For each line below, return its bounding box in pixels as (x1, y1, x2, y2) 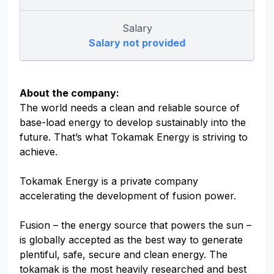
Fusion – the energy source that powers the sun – (20, 219, 251, 231)
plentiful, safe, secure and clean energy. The (20, 248, 228, 261)
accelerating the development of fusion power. (20, 190, 236, 202)
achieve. (20, 146, 57, 158)
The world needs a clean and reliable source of (20, 102, 240, 114)
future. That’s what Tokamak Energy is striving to (20, 131, 248, 143)
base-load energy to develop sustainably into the (20, 116, 246, 128)
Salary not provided (89, 37, 185, 49)
